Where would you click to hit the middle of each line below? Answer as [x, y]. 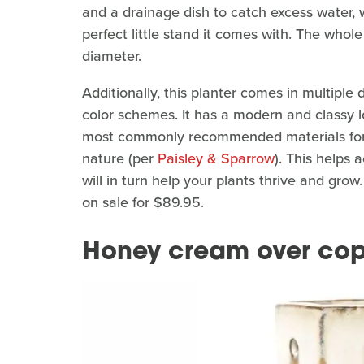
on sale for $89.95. [143, 202]
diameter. [112, 56]
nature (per [120, 158]
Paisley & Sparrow [216, 158]
